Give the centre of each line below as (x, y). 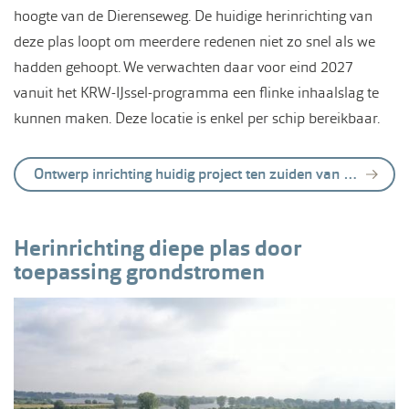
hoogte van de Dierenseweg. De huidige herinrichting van (193, 16)
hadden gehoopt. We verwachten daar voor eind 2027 (184, 67)
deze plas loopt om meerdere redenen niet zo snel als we (194, 41)
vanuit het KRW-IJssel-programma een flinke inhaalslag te (196, 92)
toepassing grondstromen (139, 272)
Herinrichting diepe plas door (157, 248)
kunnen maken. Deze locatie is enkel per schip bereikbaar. (197, 118)
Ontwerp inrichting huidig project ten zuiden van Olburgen (189, 173)
